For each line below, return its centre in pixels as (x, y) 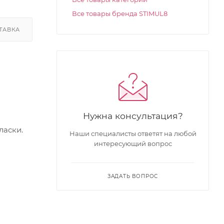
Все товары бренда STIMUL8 (120, 13)
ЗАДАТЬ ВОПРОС (133, 176)
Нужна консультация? (133, 116)
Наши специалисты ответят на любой (133, 133)
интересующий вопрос (133, 143)
